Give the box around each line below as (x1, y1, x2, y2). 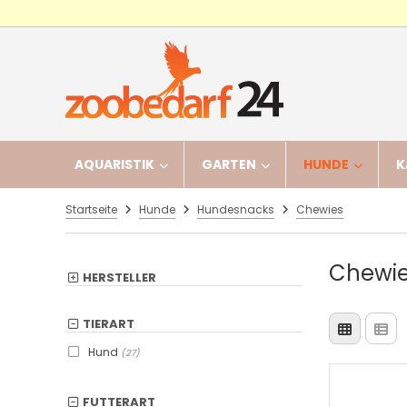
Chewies (296, 202, 343, 217)
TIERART (83, 315, 134, 333)
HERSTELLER (83, 269, 156, 286)
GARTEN (202, 155, 256, 174)
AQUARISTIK (74, 155, 154, 174)
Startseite (65, 202, 117, 217)
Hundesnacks (197, 202, 274, 217)
